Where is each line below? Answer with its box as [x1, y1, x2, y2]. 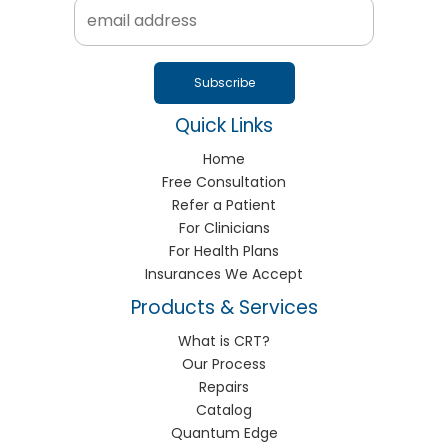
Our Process [182, 353, 266, 374]
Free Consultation [162, 171, 286, 192]
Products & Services [130, 293, 318, 321]
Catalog [196, 399, 252, 420]
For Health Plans [169, 240, 279, 261]
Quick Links [175, 111, 273, 139]
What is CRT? [178, 330, 270, 351]
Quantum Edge [170, 422, 278, 443]
